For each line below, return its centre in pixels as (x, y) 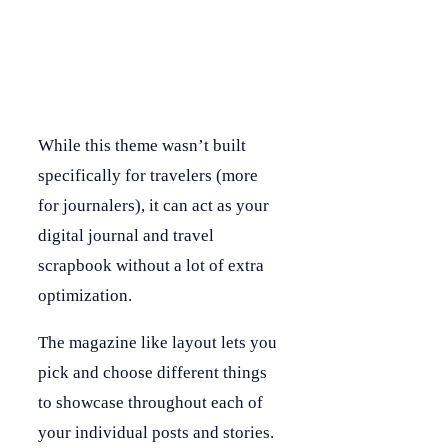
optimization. (85, 295)
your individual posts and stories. (156, 432)
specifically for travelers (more (148, 175)
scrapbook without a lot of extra (151, 265)
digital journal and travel (126, 235)
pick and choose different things (152, 372)
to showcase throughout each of (150, 402)
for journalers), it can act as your (153, 205)
